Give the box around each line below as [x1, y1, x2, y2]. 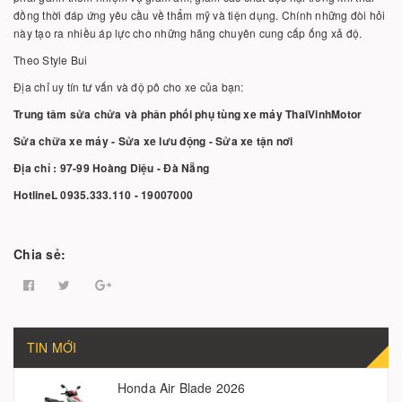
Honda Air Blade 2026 [118, 379, 246, 397]
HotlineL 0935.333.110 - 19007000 [13, 187, 193, 203]
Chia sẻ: [13, 245, 66, 263]
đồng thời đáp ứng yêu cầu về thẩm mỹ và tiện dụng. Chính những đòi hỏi [13, 7, 386, 22]
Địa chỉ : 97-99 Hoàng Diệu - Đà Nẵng [13, 160, 209, 176]
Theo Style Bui [13, 52, 88, 67]
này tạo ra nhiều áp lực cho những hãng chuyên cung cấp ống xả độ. [13, 25, 365, 40]
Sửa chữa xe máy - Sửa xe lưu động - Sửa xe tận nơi [13, 133, 293, 149]
